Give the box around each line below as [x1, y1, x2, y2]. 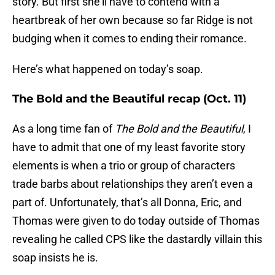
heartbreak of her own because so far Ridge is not [12, 14, 253, 27]
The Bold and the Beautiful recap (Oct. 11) [12, 92, 246, 106]
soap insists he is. [12, 251, 98, 265]
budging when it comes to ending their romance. [12, 32, 247, 45]
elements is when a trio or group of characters [12, 159, 235, 172]
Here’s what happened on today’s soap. [12, 63, 203, 76]
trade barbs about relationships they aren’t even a [12, 177, 253, 191]
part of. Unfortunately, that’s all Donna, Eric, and [12, 196, 242, 209]
